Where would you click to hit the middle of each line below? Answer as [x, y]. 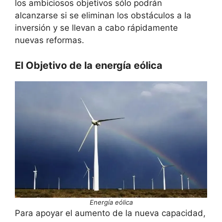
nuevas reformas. [50, 40]
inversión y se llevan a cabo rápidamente [96, 28]
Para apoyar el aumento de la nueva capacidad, [110, 213]
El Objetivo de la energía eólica [89, 65]
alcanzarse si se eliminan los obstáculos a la [103, 16]
